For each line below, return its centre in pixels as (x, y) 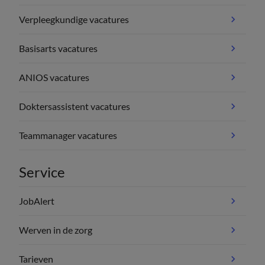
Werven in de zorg (56, 230)
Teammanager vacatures (68, 135)
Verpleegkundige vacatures (74, 20)
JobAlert (37, 201)
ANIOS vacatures (54, 77)
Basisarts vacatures (58, 49)
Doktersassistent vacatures (75, 106)
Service (42, 172)
